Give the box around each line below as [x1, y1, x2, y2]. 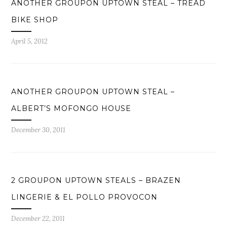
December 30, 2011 [11, 126, 66, 135]
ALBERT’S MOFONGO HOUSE [11, 104, 132, 113]
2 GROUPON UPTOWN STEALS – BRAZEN [11, 176, 181, 185]
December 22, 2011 [11, 214, 65, 223]
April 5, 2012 [11, 37, 48, 46]
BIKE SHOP [11, 15, 59, 25]
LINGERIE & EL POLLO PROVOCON [11, 193, 158, 202]
